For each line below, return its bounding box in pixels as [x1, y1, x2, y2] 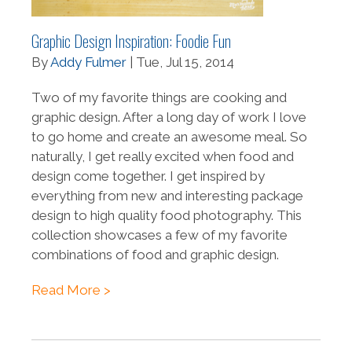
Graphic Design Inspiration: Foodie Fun [31, 28, 231, 53]
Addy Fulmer [50, 54, 126, 71]
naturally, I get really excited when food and [31, 148, 294, 165]
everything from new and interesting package [31, 188, 303, 204]
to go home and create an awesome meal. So [31, 129, 307, 145]
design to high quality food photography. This [31, 207, 302, 224]
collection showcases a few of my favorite [31, 227, 288, 244]
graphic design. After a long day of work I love [31, 109, 306, 126]
